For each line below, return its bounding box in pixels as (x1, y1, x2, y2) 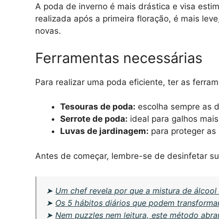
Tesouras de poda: (60, 102, 135, 112)
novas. (35, 26, 61, 36)
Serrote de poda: (60, 114, 128, 124)
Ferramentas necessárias (35, 49, 202, 66)
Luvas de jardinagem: (60, 126, 149, 136)
